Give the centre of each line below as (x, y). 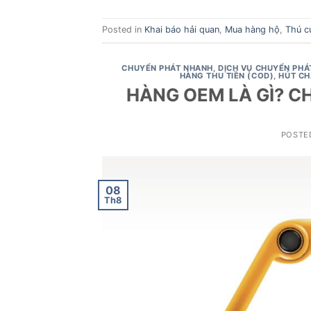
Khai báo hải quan (182, 30)
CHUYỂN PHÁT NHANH (167, 68)
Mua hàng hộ (252, 30)
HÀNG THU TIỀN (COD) (227, 75)
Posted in (123, 30)
